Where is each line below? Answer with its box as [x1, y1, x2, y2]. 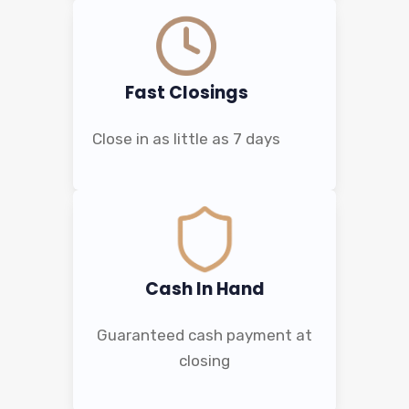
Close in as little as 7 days [92, 129, 281, 148]
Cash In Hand [144, 276, 265, 301]
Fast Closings [124, 79, 248, 105]
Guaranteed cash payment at [97, 325, 312, 344]
